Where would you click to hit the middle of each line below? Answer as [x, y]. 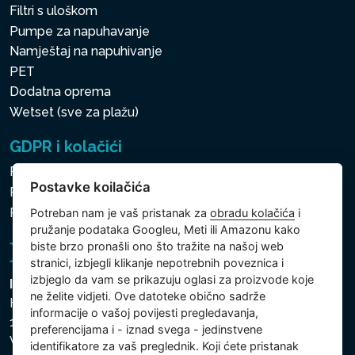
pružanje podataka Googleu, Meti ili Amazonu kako [166, 230]
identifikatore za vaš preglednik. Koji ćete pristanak [165, 346]
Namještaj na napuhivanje [86, 52]
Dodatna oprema [60, 92]
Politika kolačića [57, 193]
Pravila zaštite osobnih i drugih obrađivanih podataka [164, 172]
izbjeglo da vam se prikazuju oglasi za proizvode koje [172, 280]
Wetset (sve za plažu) [74, 112]
